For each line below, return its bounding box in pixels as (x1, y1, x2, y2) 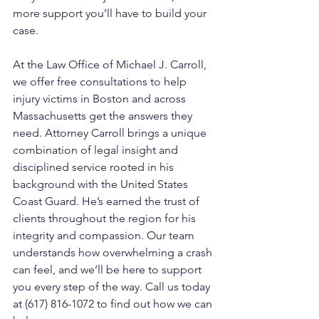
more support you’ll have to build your (13, 6, 209, 21)
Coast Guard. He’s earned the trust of (13, 194, 202, 209)
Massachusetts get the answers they (13, 109, 195, 123)
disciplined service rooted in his (13, 160, 177, 174)
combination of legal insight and (13, 143, 181, 157)
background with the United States (13, 177, 191, 192)
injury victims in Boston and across (13, 92, 189, 106)
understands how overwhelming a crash (13, 246, 215, 260)
